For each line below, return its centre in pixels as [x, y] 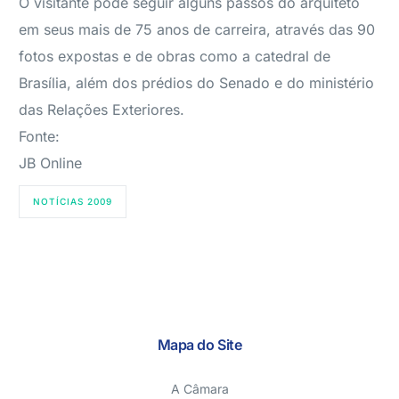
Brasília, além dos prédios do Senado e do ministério [197, 83]
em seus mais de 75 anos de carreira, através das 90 [197, 29]
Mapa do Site [199, 345]
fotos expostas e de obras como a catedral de [175, 56]
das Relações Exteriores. [102, 110]
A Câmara [199, 389]
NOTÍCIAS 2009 [73, 201]
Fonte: [40, 136]
